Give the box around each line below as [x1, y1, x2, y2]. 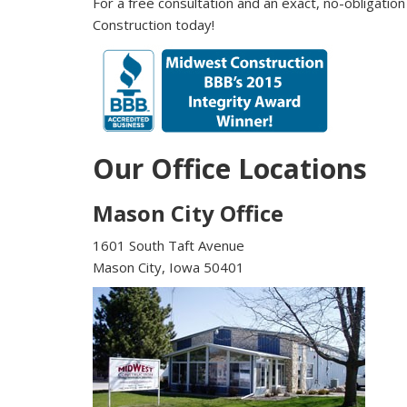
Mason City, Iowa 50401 [93, 257, 244, 276]
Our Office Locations [93, 149, 367, 187]
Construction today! [93, 15, 214, 34]
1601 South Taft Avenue [93, 235, 244, 254]
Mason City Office [93, 197, 283, 228]
